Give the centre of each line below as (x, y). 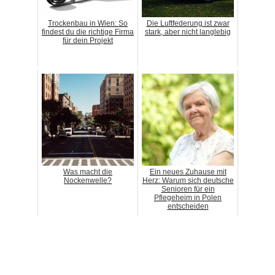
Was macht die (88, 172)
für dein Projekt (88, 40)
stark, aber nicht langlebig (188, 32)
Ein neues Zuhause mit (188, 172)
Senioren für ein (188, 189)
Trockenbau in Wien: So (88, 23)
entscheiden (188, 206)
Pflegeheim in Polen (188, 197)
